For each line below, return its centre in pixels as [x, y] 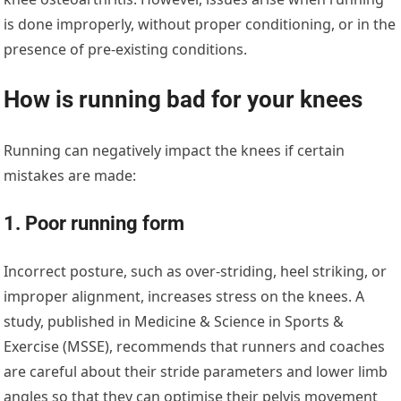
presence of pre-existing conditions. [126, 49]
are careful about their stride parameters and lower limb [196, 371]
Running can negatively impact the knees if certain [175, 150]
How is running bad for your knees [183, 99]
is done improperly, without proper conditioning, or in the [200, 24]
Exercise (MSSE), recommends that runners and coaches [195, 346]
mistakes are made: [70, 175]
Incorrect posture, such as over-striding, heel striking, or [196, 271]
